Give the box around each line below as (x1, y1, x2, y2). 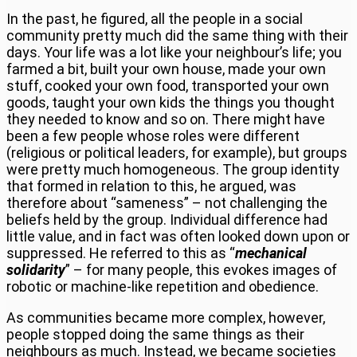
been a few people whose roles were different (6, 127, 300, 144)
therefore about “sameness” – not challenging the (6, 194, 328, 211)
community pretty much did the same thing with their (6, 26, 348, 44)
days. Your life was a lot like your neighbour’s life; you (6, 43, 342, 61)
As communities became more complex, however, (6, 308, 325, 326)
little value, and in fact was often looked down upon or (6, 227, 350, 245)
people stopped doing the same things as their (6, 325, 304, 343)
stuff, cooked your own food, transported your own (6, 76, 329, 94)
